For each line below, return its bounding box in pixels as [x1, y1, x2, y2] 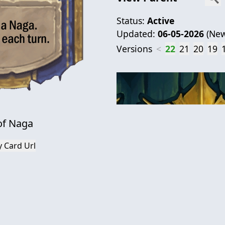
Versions [117, 42, 152, 55]
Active [147, 14, 174, 27]
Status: [117, 14, 147, 27]
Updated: [117, 27, 158, 40]
